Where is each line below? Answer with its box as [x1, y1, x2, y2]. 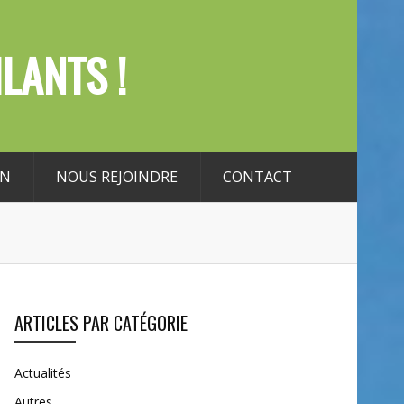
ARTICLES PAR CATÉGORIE [14, 309, 188, 336]
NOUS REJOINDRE [55, 167, 178, 187]
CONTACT [222, 167, 292, 187]
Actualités [14, 364, 71, 381]
